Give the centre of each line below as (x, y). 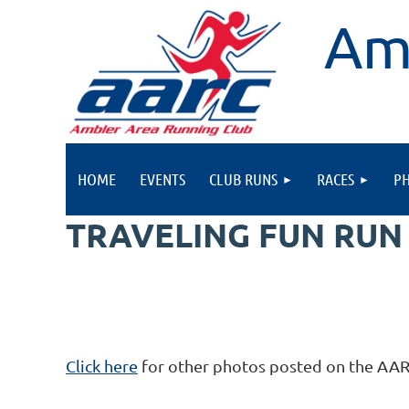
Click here (102, 366)
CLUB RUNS (243, 179)
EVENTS (163, 179)
